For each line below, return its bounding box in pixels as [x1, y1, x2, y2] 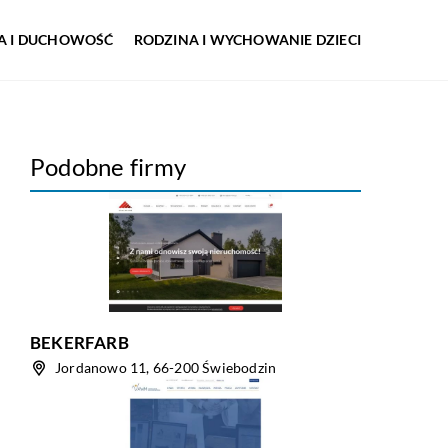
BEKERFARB [30, 332, 129, 353]
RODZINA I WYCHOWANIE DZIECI [133, 31, 361, 48]
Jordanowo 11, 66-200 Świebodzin [55, 359, 277, 376]
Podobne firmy [30, 152, 187, 181]
